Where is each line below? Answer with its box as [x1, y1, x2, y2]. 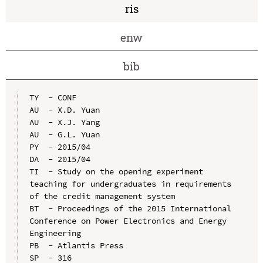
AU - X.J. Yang [29, 116, 100, 127]
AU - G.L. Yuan [29, 129, 100, 140]
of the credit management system [29, 190, 175, 201]
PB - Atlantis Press [29, 240, 123, 251]
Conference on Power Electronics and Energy [29, 215, 227, 226]
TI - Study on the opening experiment [29, 166, 203, 177]
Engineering [29, 227, 81, 238]
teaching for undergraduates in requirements [29, 178, 231, 189]
